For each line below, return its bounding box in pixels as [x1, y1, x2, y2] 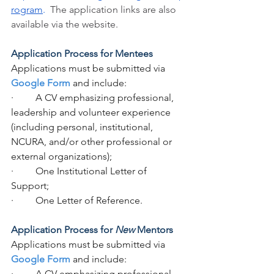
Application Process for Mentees [11, 48, 153, 59]
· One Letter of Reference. [11, 194, 143, 206]
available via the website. [11, 18, 118, 30]
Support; [11, 180, 49, 191]
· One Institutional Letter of [11, 165, 149, 177]
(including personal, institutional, [11, 121, 155, 133]
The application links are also [50, 4, 179, 15]
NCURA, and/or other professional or [11, 136, 174, 147]
